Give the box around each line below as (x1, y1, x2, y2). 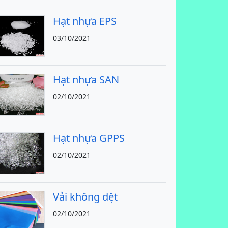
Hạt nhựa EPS (53, 14, 117, 28)
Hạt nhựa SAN (53, 73, 119, 87)
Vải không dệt (53, 190, 118, 204)
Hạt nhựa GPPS (53, 131, 125, 145)
